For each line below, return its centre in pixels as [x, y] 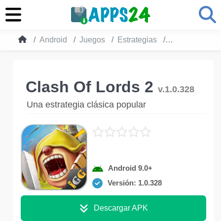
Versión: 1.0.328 [135, 183]
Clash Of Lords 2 [92, 87]
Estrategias [137, 40]
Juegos [92, 40]
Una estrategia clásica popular [86, 105]
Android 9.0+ [130, 168]
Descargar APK [121, 208]
